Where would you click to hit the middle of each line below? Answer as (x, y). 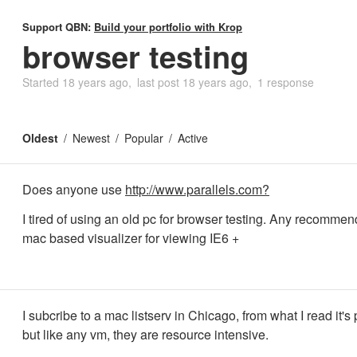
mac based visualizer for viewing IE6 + (131, 237)
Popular (144, 138)
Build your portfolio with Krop (168, 27)
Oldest (40, 138)
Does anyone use (74, 189)
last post (160, 82)
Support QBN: (58, 27)
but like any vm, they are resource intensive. (145, 334)
